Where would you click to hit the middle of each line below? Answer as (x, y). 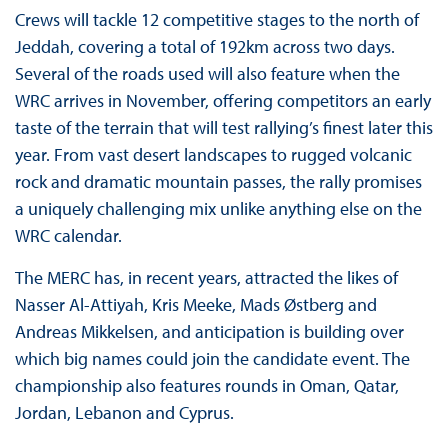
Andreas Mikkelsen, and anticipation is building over (209, 331)
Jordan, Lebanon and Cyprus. (124, 412)
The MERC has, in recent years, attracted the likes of (206, 277)
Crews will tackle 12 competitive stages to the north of (216, 19)
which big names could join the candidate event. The (212, 358)
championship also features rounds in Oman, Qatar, (206, 385)
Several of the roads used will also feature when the (207, 73)
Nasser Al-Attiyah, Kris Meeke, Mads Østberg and (195, 304)
